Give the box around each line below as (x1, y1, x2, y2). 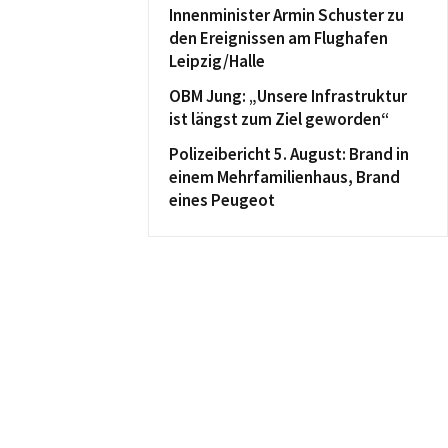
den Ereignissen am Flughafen (169, 27, 388, 49)
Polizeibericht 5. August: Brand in (169, 143, 409, 165)
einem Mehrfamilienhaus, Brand (169, 166, 400, 188)
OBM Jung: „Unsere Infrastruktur (169, 85, 407, 107)
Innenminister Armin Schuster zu (169, 4, 404, 26)
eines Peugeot (169, 189, 275, 211)
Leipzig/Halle (169, 50, 265, 72)
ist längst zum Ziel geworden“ (169, 108, 389, 130)
